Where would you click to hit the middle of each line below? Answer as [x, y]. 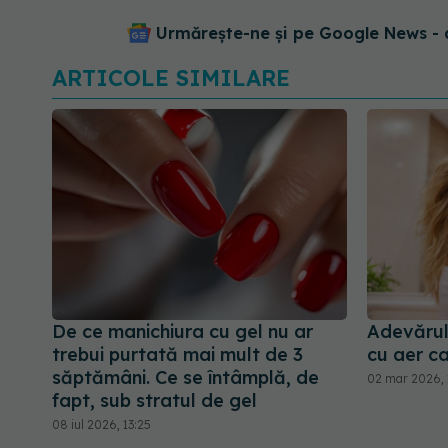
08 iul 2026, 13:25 [101, 425]
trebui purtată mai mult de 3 [177, 355]
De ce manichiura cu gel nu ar [182, 332]
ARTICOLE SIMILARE [171, 77]
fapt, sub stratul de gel [154, 401]
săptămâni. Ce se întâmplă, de [185, 378]
